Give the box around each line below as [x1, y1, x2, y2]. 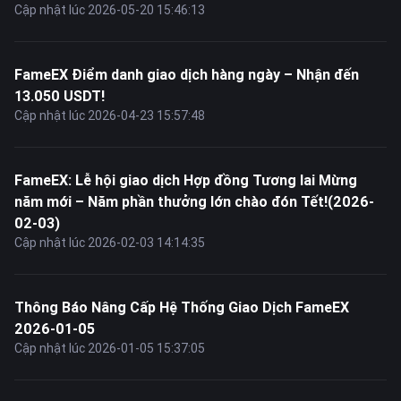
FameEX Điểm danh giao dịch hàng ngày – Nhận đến [14, 65, 359, 83]
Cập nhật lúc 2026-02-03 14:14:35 [14, 235, 205, 251]
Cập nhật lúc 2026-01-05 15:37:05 [14, 340, 205, 356]
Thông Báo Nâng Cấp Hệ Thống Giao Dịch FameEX [14, 298, 349, 316]
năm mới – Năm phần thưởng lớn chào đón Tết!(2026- [14, 192, 374, 210]
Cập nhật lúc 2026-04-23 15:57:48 [14, 107, 205, 124]
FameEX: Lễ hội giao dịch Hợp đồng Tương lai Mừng [14, 171, 357, 189]
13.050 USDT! [14, 87, 105, 105]
